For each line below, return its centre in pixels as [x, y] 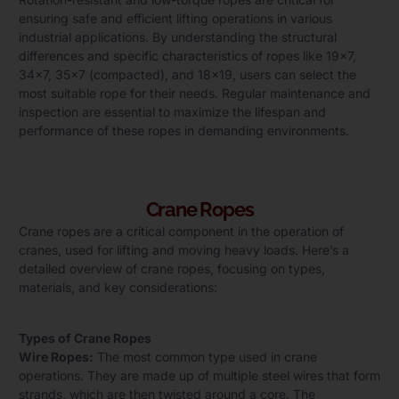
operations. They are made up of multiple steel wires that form [199, 375]
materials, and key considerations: [118, 288]
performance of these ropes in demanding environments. [184, 130]
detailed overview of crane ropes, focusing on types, [172, 269]
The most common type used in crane [205, 356]
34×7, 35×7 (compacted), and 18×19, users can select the [187, 74]
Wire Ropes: [56, 356]
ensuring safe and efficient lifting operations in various [175, 18]
